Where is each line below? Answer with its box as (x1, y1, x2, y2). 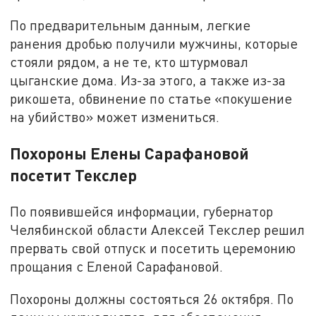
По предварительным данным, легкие (10, 17, 251, 34)
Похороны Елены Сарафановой (10, 143, 250, 164)
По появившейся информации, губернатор (10, 203, 274, 220)
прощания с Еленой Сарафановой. (10, 258, 224, 275)
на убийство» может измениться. (10, 109, 220, 126)
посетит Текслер (10, 165, 138, 186)
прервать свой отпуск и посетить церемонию (10, 240, 296, 257)
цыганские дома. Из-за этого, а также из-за (10, 72, 286, 89)
